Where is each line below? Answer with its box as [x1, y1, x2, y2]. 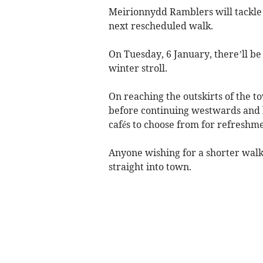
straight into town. [108, 160, 191, 173]
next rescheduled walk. [108, 19, 213, 32]
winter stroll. [108, 62, 167, 74]
